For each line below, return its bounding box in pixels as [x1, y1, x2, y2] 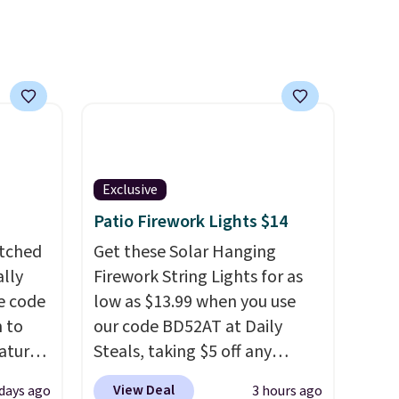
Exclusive [102, 180, 158, 199]
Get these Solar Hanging [93, 240, 276, 265]
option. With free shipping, [93, 364, 293, 389]
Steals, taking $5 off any [93, 339, 272, 364]
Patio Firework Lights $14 [93, 209, 288, 234]
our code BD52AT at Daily [93, 314, 282, 339]
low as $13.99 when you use [93, 289, 296, 314]
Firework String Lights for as [93, 265, 303, 289]
